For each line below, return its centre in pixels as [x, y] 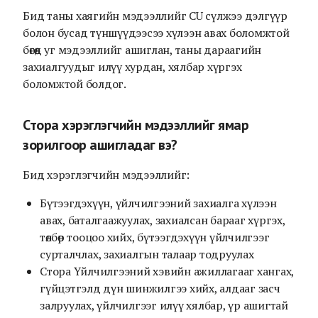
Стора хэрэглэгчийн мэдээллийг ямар [136, 125]
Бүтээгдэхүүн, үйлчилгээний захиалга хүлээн [158, 203]
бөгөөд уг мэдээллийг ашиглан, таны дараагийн [142, 50]
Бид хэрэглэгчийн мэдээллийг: [106, 175]
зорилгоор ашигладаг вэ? [100, 145]
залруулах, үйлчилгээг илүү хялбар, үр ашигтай [164, 305]
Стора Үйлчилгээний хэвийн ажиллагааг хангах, [167, 271]
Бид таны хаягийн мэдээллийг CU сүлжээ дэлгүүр [155, 16]
